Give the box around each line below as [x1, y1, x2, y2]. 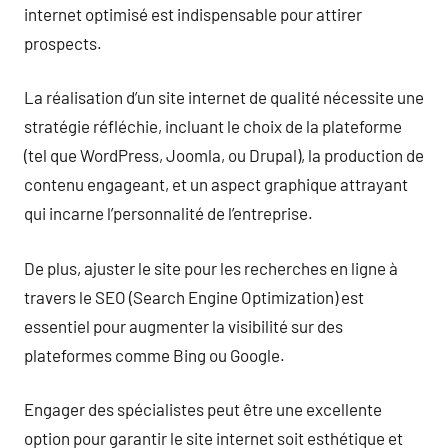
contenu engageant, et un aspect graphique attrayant [24, 174, 408, 194]
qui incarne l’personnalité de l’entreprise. [24, 203, 313, 223]
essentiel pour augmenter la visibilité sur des [24, 315, 343, 336]
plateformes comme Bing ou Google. [24, 344, 285, 365]
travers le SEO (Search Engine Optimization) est [24, 286, 364, 307]
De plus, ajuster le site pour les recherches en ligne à [24, 257, 398, 278]
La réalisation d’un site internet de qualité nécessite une [24, 87, 424, 107]
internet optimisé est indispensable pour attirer [24, 3, 362, 24]
